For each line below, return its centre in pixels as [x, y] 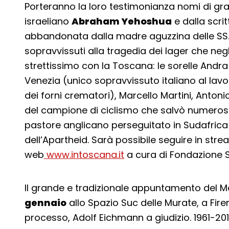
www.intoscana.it [84, 155]
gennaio [45, 203]
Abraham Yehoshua [122, 21]
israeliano [48, 21]
